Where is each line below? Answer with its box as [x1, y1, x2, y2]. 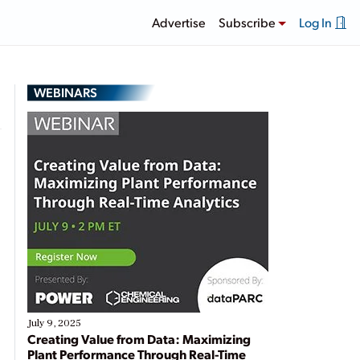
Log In [298, 13, 334, 31]
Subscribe [219, 13, 279, 31]
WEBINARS [34, 84, 97, 100]
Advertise [152, 13, 207, 31]
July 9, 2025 [27, 317, 81, 329]
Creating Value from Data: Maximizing [27, 330, 251, 347]
